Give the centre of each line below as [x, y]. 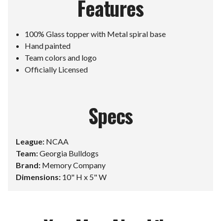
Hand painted [48, 45]
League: [30, 141]
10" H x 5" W [84, 177]
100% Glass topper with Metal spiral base [95, 34]
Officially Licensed [56, 69]
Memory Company [73, 165]
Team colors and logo [61, 57]
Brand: [28, 165]
